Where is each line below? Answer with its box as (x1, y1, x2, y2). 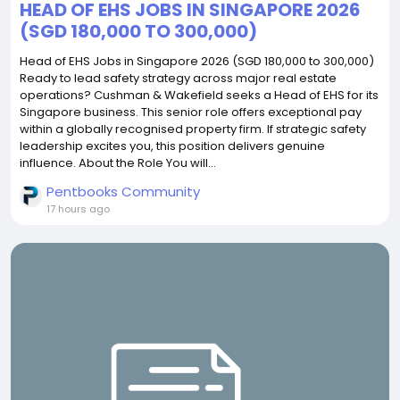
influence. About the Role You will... (20, 154, 216, 171)
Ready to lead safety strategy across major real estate (20, 70, 337, 87)
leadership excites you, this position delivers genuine (20, 137, 325, 154)
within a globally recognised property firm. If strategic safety (20, 121, 366, 137)
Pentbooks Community (46, 182, 200, 201)
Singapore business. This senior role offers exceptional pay (20, 104, 362, 121)
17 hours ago (46, 202, 110, 216)
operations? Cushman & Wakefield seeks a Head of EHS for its (20, 87, 379, 104)
